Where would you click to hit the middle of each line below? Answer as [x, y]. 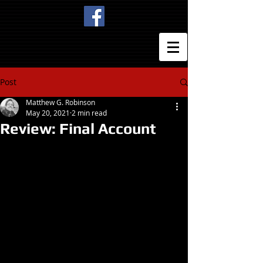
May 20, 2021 [48, 113]
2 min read [89, 113]
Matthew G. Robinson [60, 102]
